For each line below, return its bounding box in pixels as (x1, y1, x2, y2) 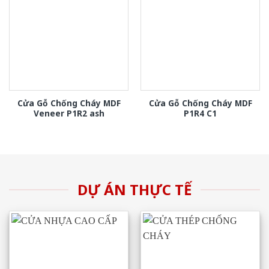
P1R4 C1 (184, 107, 217, 119)
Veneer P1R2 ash (33, 107, 104, 119)
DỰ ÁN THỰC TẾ (77, 179, 192, 199)
